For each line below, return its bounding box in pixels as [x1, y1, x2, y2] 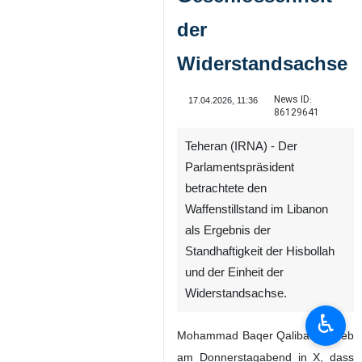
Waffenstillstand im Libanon [185, 203, 328, 216]
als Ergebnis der [185, 224, 271, 237]
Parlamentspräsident [185, 161, 294, 174]
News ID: [273, 92, 312, 107]
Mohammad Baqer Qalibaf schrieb [177, 329, 354, 342]
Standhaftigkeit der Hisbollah [185, 245, 335, 258]
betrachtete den [185, 182, 267, 195]
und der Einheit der [185, 266, 284, 279]
